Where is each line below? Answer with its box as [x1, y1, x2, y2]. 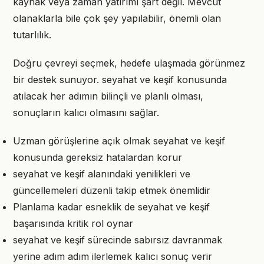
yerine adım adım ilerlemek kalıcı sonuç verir [13, 250, 212, 262]
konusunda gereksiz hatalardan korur [13, 151, 182, 163]
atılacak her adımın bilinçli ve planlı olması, [13, 90, 203, 102]
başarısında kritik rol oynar [13, 217, 133, 229]
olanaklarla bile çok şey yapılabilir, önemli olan [13, 12, 221, 24]
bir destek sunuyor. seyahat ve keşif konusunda [13, 74, 227, 85]
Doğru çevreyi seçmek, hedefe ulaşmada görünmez [13, 57, 245, 69]
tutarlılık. [13, 29, 51, 41]
